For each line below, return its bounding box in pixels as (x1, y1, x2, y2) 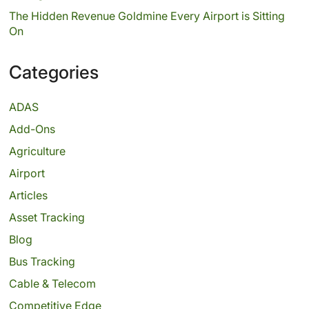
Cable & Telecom (8, 277, 96, 290)
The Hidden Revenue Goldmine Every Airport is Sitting (8, 9, 285, 23)
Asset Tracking (8, 210, 85, 224)
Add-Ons (8, 122, 55, 136)
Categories (8, 61, 99, 83)
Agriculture (8, 144, 66, 158)
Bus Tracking (8, 255, 75, 268)
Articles (8, 188, 48, 202)
